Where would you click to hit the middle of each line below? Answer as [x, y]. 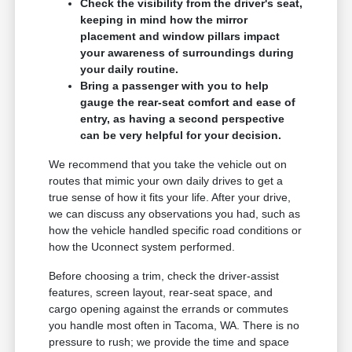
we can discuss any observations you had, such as [175, 213]
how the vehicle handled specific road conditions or [176, 230]
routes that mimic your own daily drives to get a [166, 180]
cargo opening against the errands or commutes [169, 308]
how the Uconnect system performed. [142, 246]
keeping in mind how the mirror [164, 19]
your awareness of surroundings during [187, 52]
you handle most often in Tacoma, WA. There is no [174, 325]
